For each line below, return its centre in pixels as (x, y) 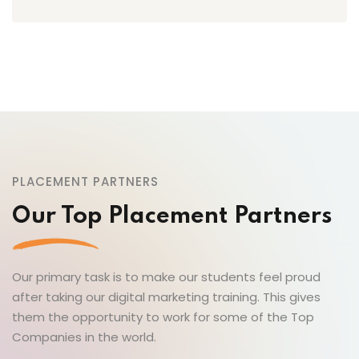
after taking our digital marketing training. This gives (166, 296)
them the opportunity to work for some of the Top (163, 317)
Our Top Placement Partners (172, 216)
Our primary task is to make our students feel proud (166, 276)
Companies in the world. (84, 337)
